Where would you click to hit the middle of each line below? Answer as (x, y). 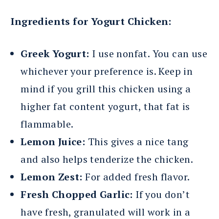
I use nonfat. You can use (148, 53)
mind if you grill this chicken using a (106, 88)
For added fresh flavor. (136, 176)
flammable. (47, 124)
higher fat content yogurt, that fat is (105, 106)
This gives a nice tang (137, 141)
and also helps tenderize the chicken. (107, 159)
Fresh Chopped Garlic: (77, 194)
